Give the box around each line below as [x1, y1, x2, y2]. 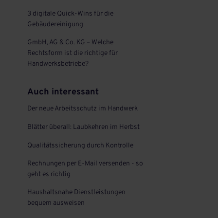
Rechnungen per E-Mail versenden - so [27, 160, 143, 168]
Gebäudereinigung [27, 20, 83, 29]
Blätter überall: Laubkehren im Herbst [27, 123, 140, 131]
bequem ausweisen [27, 199, 85, 207]
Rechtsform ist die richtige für [27, 49, 118, 57]
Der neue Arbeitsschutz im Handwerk [27, 105, 138, 113]
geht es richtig [27, 170, 71, 179]
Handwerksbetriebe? [27, 60, 89, 68]
